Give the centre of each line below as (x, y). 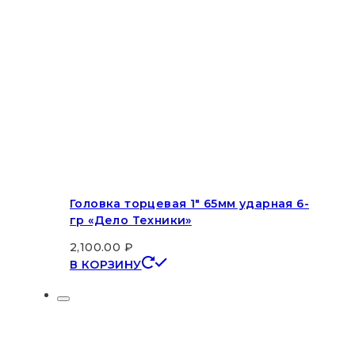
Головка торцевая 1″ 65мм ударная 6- (189, 204)
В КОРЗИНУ (106, 265)
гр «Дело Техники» (131, 221)
